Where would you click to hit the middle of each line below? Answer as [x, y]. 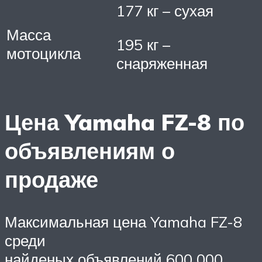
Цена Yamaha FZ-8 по [125, 122]
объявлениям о [90, 151]
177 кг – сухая [165, 11]
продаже [51, 180]
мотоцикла [44, 54]
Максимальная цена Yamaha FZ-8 [123, 222]
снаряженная [162, 63]
